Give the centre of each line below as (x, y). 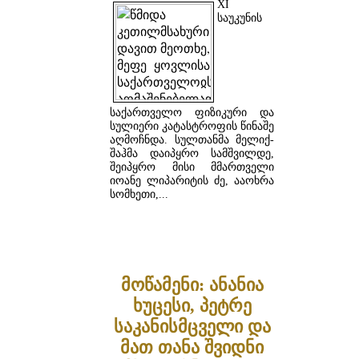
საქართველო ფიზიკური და (192, 113)
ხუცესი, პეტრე (192, 306)
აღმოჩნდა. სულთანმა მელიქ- (192, 140)
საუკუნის (240, 18)
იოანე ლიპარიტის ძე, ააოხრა (192, 181)
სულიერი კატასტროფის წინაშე (192, 127)
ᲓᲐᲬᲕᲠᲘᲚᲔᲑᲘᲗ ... (192, 231)
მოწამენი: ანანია (192, 285)
